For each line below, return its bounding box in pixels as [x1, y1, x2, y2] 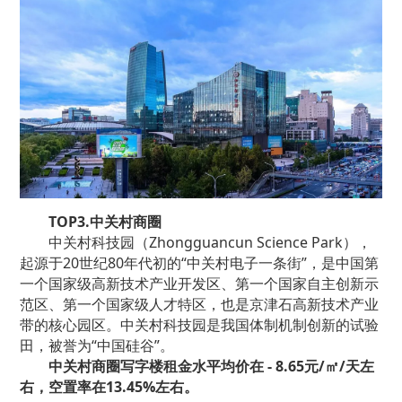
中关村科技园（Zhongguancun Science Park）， [48, 232, 372, 252]
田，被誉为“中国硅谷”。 [20, 335, 175, 355]
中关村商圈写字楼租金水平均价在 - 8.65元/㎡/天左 [48, 355, 375, 376]
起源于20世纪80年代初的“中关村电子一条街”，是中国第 [20, 252, 380, 273]
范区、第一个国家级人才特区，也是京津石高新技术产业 [20, 293, 380, 314]
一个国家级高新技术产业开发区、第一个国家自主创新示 [20, 273, 380, 293]
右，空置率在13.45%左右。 [20, 376, 199, 397]
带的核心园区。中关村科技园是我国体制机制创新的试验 [20, 314, 380, 335]
